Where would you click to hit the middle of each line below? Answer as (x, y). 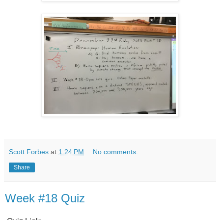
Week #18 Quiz (45, 198)
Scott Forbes (29, 151)
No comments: (116, 151)
